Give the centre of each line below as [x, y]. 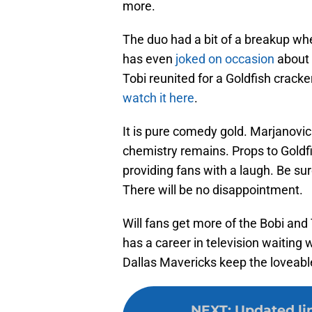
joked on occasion [225, 59]
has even [149, 59]
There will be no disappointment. [213, 190]
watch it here [158, 98]
